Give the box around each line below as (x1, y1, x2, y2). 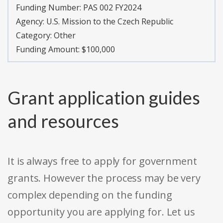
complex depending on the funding (7, 188, 172, 202)
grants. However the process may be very (7, 171, 201, 185)
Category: (16, 30, 54, 41)
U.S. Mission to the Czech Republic (46, 16, 173, 27)
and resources (7, 110, 119, 132)
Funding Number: (16, 2, 83, 13)
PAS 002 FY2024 (83, 2, 141, 13)
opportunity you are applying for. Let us (7, 205, 195, 219)
